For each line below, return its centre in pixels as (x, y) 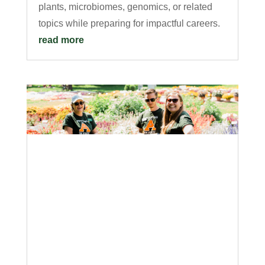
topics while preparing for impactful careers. (129, 23)
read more (61, 40)
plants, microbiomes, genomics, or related (125, 7)
